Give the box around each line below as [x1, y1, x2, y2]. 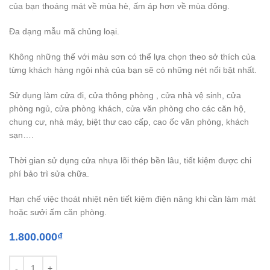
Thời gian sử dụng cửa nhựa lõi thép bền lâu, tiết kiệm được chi [9, 155, 251, 165]
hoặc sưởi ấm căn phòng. [9, 207, 107, 217]
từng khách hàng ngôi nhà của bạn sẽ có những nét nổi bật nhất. [9, 64, 257, 75]
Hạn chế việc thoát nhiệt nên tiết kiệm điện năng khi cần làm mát [9, 193, 256, 204]
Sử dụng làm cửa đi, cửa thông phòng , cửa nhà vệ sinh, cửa [9, 90, 241, 100]
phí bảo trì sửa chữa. [9, 168, 89, 178]
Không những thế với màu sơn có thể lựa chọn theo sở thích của [9, 51, 256, 61]
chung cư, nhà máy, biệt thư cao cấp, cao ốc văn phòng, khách [9, 116, 249, 127]
